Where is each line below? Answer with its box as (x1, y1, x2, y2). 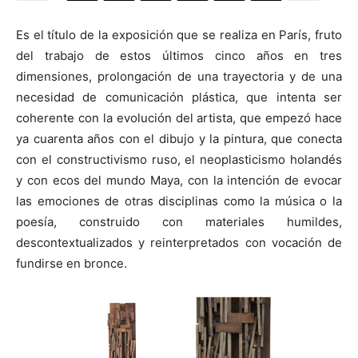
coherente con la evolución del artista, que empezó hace (16, 109, 342, 125)
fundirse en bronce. (16, 255, 127, 271)
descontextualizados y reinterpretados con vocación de (16, 234, 342, 250)
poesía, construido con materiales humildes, (16, 213, 342, 229)
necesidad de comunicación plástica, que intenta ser (16, 89, 342, 105)
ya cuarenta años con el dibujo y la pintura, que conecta (16, 130, 342, 146)
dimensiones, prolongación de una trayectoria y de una (16, 68, 342, 84)
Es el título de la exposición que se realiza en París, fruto (16, 26, 342, 42)
